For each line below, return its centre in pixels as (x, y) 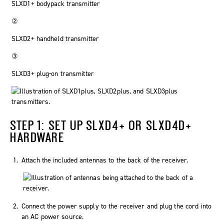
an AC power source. (53, 217)
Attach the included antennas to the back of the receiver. (105, 160)
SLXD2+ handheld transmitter (55, 39)
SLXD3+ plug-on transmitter (53, 74)
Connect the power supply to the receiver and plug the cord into (116, 206)
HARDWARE (37, 137)
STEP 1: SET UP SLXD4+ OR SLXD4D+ (101, 125)
